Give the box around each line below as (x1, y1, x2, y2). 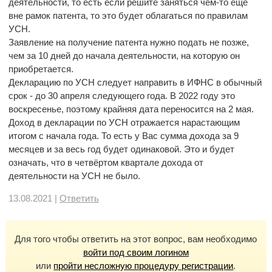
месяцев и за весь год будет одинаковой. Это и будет (8, 144, 234, 154)
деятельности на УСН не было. (8, 171, 140, 181)
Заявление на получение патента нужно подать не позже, (8, 37, 249, 47)
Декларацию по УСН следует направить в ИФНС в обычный (8, 77, 262, 87)
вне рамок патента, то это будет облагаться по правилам (8, 10, 248, 21)
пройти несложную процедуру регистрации (53, 260, 234, 271)
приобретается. (8, 64, 73, 74)
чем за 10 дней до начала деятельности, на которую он (8, 50, 240, 61)
